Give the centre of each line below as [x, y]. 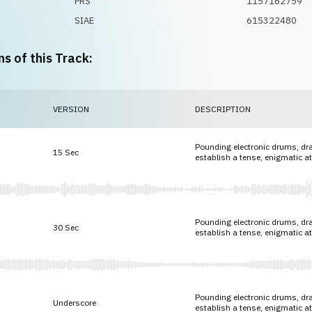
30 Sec [66, 227]
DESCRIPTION [223, 109]
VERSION [71, 109]
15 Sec [66, 152]
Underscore [75, 302]
